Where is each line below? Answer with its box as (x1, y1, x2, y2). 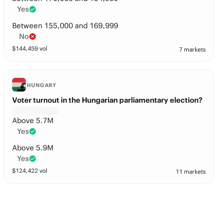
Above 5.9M (12, 143, 54, 152)
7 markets (179, 46, 206, 53)
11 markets (176, 168, 206, 175)
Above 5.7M (12, 116, 54, 125)
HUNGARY (27, 82, 57, 89)
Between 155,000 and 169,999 (12, 21, 118, 30)
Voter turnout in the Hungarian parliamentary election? (12, 95, 202, 105)
